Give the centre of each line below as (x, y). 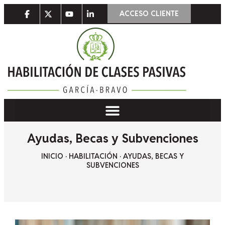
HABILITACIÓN (93, 156)
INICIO (52, 156)
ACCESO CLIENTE (149, 14)
